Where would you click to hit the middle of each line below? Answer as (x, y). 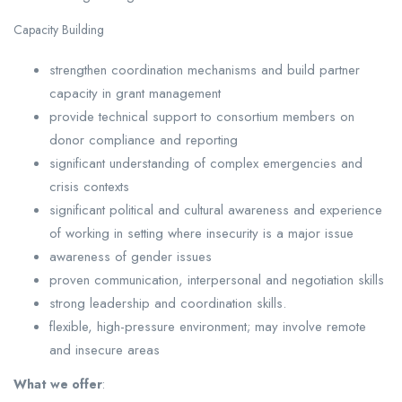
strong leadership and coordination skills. (168, 303)
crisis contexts (89, 186)
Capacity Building (59, 29)
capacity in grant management (135, 93)
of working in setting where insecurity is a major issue (201, 233)
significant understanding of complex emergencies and (206, 163)
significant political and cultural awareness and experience (216, 210)
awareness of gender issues (131, 256)
